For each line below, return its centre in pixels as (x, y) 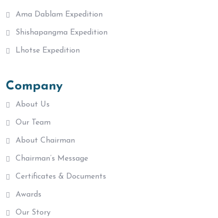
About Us (33, 104)
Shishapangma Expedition (62, 32)
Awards (28, 194)
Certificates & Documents (61, 176)
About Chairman (45, 140)
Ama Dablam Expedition (59, 14)
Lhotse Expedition (48, 50)
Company (34, 86)
